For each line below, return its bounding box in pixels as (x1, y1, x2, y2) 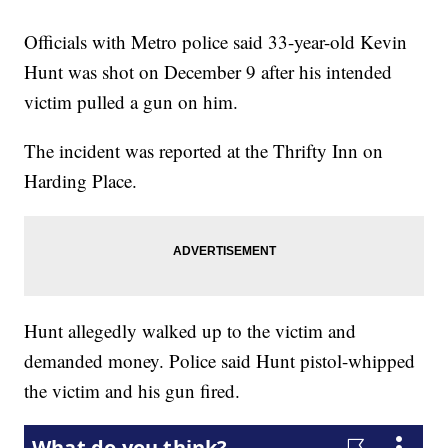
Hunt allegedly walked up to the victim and (24, 318, 357, 344)
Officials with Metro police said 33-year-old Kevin (24, 29, 408, 55)
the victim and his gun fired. (24, 378, 247, 404)
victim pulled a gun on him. (24, 89, 239, 115)
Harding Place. (24, 168, 138, 194)
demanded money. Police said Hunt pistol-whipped (24, 348, 416, 374)
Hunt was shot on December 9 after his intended (24, 59, 393, 85)
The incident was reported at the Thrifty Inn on (24, 138, 384, 164)
